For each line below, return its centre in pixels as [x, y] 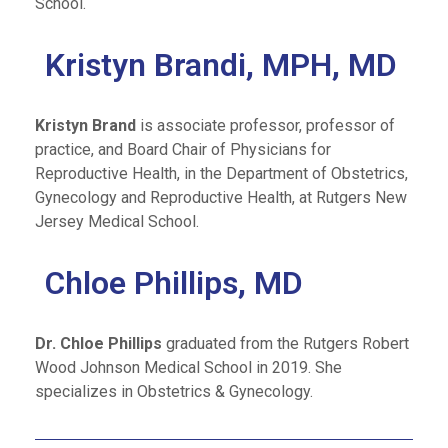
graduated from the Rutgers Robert [285, 343]
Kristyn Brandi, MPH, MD [221, 65]
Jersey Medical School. [117, 221]
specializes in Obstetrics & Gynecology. [174, 391]
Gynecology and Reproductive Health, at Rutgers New [221, 197]
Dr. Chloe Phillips [98, 343]
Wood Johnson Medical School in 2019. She [188, 367]
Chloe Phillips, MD [174, 283]
